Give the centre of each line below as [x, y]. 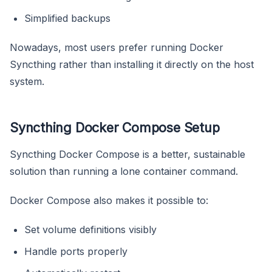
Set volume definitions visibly [90, 229]
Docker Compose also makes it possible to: [109, 200]
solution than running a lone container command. [124, 171]
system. [27, 81]
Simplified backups [67, 18]
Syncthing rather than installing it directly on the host [132, 64]
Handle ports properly [76, 251]
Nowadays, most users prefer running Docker [117, 47]
